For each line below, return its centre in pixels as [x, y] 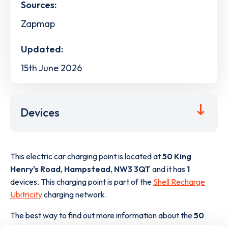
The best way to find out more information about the [102, 216]
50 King [177, 156]
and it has [169, 169]
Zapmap [38, 23]
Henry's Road [35, 169]
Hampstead [87, 169]
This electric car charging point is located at [86, 156]
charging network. [75, 195]
